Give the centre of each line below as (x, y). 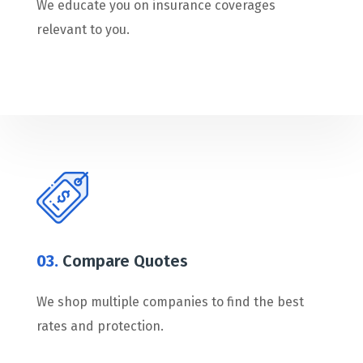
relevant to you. (83, 30)
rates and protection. (100, 327)
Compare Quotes (123, 261)
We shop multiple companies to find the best (170, 302)
